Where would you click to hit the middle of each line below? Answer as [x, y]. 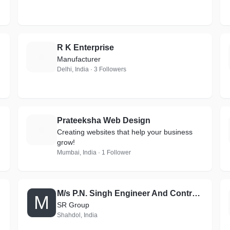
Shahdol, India [77, 215]
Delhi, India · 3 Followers [91, 69]
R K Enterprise [85, 47]
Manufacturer [79, 59]
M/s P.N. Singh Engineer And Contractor [196, 193]
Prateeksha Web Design [103, 120]
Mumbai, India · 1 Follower [94, 152]
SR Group [73, 205]
